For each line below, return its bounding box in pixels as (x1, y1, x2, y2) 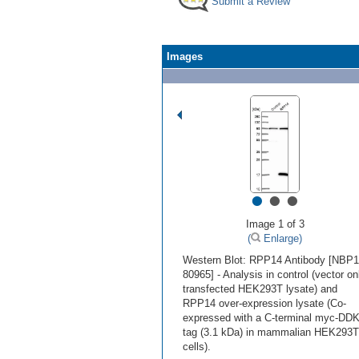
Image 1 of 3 (245, 217, 305, 230)
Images (167, 50, 203, 63)
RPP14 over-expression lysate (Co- (183, 296, 346, 309)
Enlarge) (260, 232, 302, 244)
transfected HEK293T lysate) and (183, 282, 337, 295)
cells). (183, 340, 211, 353)
